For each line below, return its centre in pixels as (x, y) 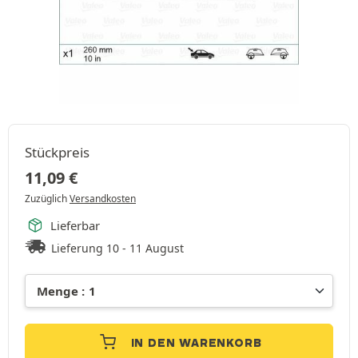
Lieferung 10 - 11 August (118, 248)
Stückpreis (57, 152)
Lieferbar (75, 225)
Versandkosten (103, 198)
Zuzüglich (47, 198)
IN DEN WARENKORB (196, 342)
